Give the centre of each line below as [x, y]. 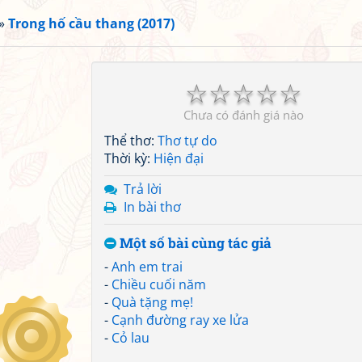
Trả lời [143, 189]
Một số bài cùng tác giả [194, 243]
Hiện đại [179, 158]
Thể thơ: [131, 141]
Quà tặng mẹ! [152, 302]
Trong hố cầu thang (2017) [91, 23]
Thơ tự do [187, 141]
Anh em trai [147, 267]
